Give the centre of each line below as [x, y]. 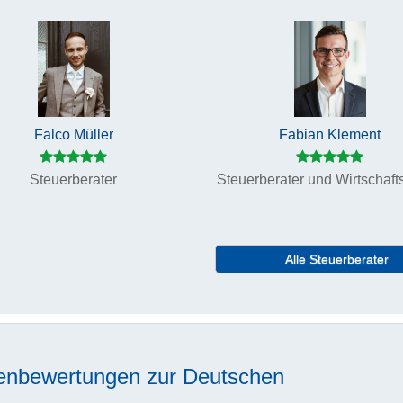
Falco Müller [73, 135]
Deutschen [233, 377]
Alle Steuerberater [336, 260]
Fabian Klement [330, 135]
